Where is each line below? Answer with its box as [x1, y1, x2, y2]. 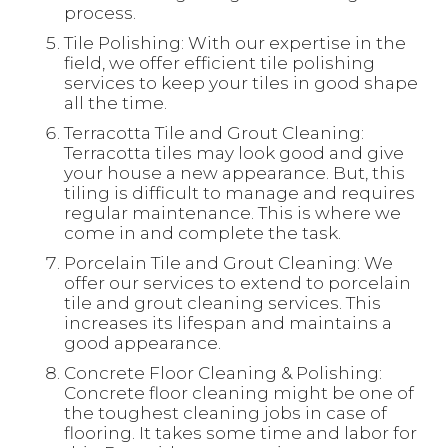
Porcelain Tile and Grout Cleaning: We [64, 253, 393, 273]
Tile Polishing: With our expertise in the [64, 33, 406, 53]
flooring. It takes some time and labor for [64, 423, 417, 443]
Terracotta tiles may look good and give [64, 143, 404, 163]
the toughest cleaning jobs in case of [64, 403, 387, 423]
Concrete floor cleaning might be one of [64, 383, 414, 403]
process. [64, 3, 136, 23]
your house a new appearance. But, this [64, 163, 405, 183]
